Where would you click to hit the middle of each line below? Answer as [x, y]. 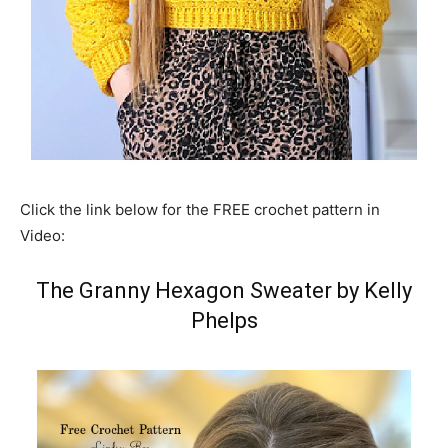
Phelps [224, 320]
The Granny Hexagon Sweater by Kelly [224, 290]
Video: [42, 235]
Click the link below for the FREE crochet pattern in [200, 209]
